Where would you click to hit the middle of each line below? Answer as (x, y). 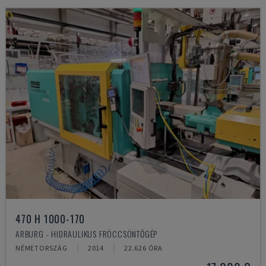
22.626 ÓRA (144, 248)
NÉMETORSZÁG (42, 248)
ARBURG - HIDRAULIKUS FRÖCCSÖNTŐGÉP (87, 234)
